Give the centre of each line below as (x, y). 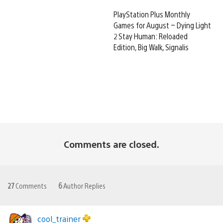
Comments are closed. (111, 144)
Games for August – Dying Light (162, 25)
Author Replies (84, 185)
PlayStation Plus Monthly (152, 14)
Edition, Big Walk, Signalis (151, 47)
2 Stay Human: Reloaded (151, 36)
